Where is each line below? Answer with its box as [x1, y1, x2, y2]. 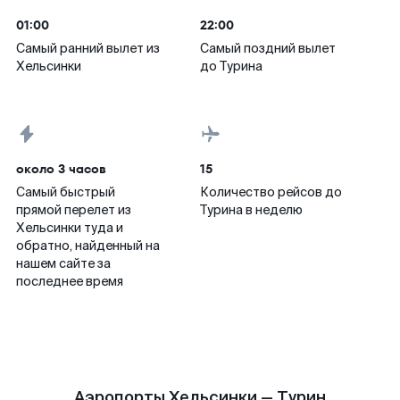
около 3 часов [16, 160, 106, 178]
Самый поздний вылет [200, 40, 336, 56]
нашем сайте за [16, 255, 111, 271]
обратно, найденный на [16, 237, 160, 254]
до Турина [200, 58, 262, 74]
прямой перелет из [16, 202, 131, 218]
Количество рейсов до [200, 184, 342, 200]
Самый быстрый [16, 184, 115, 200]
